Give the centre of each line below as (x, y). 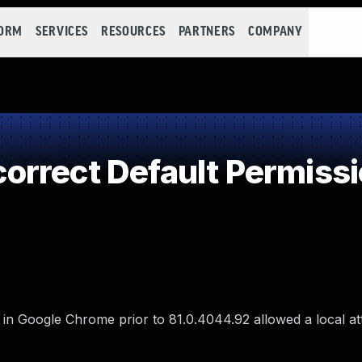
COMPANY (275, 32)
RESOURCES (133, 32)
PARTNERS (206, 32)
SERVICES (62, 32)
